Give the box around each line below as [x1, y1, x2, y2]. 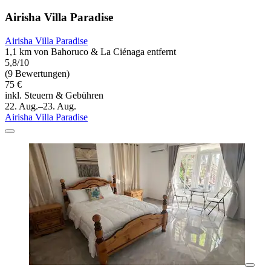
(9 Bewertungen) [5, 68, 70, 79]
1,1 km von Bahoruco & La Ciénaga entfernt [5, 47, 176, 57]
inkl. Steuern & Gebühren [5, 90, 103, 101]
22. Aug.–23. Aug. [5, 101, 76, 112]
